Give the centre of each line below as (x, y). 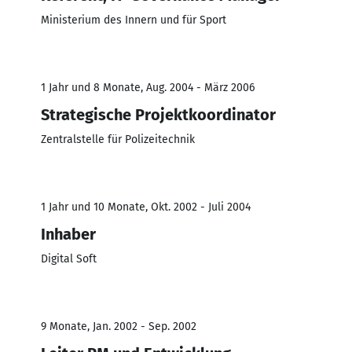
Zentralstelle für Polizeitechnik (118, 139)
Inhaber (68, 234)
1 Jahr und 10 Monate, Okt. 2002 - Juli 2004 (146, 207)
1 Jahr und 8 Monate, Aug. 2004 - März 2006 (148, 87)
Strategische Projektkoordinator (158, 114)
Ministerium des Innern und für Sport (134, 20)
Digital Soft (69, 258)
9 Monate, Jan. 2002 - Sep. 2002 (119, 326)
